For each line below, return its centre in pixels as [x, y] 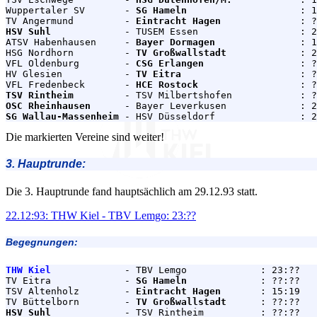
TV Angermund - [71, 21]
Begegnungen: [42, 242]
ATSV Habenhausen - [71, 42]
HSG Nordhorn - [71, 52]
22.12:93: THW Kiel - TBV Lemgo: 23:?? [101, 215]
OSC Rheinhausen [48, 105]
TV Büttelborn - [71, 301]
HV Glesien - [71, 74]
